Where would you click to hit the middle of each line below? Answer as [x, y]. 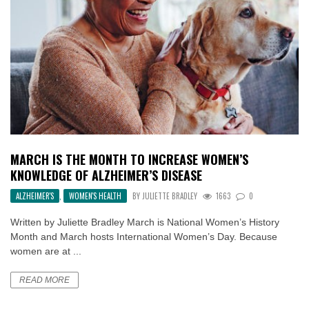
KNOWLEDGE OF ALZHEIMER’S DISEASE [106, 176]
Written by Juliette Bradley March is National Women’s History [145, 222]
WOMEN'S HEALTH [95, 196]
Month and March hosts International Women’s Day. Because [144, 237]
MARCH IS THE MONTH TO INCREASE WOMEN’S [129, 160]
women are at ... [46, 251]
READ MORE [44, 280]
